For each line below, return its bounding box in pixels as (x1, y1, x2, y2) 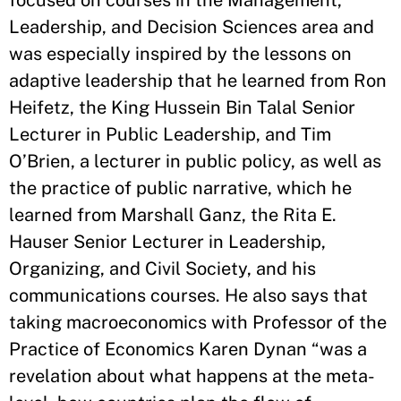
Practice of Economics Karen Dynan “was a (9, 337, 367, 360)
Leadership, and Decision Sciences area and (9, 15, 374, 38)
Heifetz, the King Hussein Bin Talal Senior (9, 96, 355, 118)
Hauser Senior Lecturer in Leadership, (9, 230, 326, 252)
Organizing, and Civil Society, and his (9, 257, 316, 279)
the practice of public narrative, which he (9, 176, 352, 199)
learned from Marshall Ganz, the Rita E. (9, 203, 337, 226)
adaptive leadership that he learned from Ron (9, 69, 387, 91)
